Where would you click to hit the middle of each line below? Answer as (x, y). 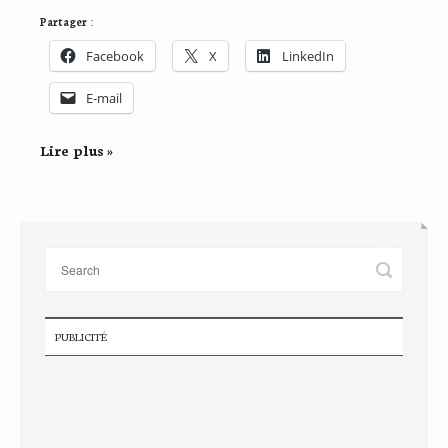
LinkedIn (308, 55)
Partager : (66, 21)
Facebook (115, 55)
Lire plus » (76, 149)
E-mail (104, 97)
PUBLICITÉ (81, 336)
